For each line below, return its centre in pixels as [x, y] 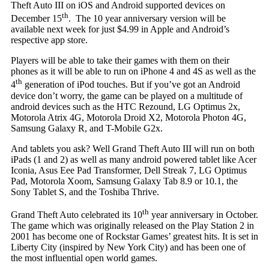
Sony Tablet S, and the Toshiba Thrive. [85, 192]
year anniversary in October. [203, 215]
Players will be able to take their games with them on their [120, 61]
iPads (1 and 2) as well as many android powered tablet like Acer [133, 159]
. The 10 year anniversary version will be [147, 19]
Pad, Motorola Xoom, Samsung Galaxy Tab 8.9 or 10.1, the [124, 181]
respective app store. [49, 40]
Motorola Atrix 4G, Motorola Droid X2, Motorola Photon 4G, [128, 117]
